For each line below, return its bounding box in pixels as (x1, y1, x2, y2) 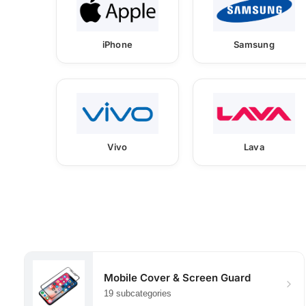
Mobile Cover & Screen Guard (104, 270, 251, 284)
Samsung (234, 38, 275, 50)
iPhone (102, 38, 133, 50)
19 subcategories (104, 288, 171, 298)
